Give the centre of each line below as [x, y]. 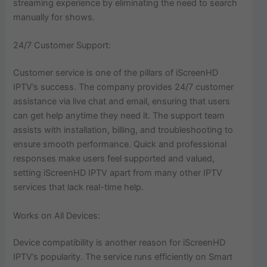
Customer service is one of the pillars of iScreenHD [116, 73]
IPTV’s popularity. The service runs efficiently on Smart [123, 257]
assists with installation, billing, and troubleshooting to [123, 130]
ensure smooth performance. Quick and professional [120, 145]
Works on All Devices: [57, 215]
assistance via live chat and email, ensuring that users [122, 102]
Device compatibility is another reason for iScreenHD [119, 243]
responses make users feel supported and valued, [114, 159]
